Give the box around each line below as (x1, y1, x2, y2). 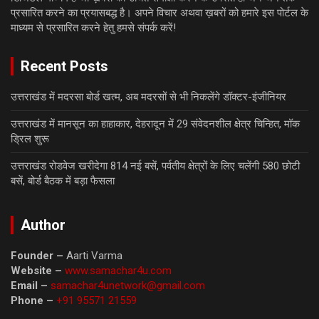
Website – (11, 264, 62, 278)
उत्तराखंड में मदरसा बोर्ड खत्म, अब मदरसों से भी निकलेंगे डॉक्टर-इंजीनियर (11, 90, 286, 104)
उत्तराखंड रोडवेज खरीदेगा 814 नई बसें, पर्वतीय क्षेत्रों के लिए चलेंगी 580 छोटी (11, 159, 300, 173)
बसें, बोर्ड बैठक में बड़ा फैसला (11, 174, 115, 188)
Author (21, 216, 66, 234)
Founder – (11, 249, 63, 263)
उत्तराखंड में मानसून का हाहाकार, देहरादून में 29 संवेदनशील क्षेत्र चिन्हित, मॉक (11, 117, 300, 131)
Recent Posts (21, 58, 108, 75)
